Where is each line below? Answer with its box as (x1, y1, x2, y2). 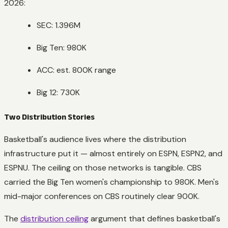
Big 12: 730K (37, 87, 80, 98)
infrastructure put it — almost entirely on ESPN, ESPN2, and (4, 148, 222, 159)
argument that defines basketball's (89, 213, 220, 224)
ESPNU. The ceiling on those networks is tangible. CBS (4, 162, 202, 173)
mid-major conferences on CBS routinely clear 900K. (4, 190, 199, 202)
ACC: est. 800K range (37, 64, 116, 75)
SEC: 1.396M (37, 19, 80, 31)
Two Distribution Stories (4, 112, 95, 121)
